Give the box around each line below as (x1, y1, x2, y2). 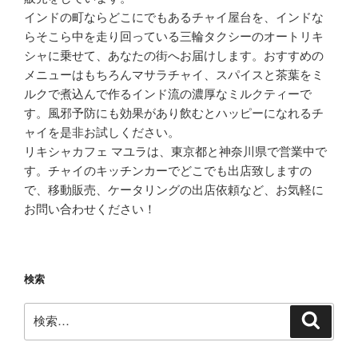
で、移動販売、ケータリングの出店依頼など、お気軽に (24, 182, 324, 197)
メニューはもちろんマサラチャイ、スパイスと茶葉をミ (24, 67, 324, 82)
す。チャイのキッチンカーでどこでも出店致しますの (24, 163, 312, 177)
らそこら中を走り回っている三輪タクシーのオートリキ (24, 29, 324, 43)
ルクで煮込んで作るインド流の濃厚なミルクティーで (24, 86, 312, 101)
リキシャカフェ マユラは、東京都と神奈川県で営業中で (24, 144, 327, 158)
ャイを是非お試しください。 (24, 125, 180, 139)
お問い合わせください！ (24, 201, 156, 216)
